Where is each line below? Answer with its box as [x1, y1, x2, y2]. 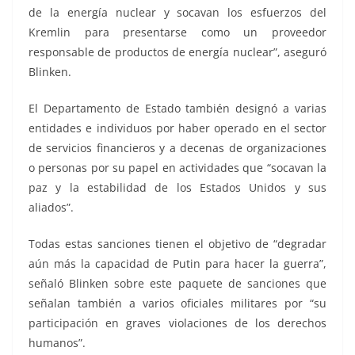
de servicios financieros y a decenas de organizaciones [29, 140, 326, 156]
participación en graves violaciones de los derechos [29, 315, 326, 331]
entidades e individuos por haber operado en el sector [29, 120, 326, 136]
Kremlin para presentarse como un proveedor [29, 25, 326, 40]
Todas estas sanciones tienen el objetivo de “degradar [29, 236, 326, 252]
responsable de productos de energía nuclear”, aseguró [29, 44, 326, 60]
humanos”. [29, 335, 86, 351]
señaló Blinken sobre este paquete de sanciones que [29, 276, 326, 292]
